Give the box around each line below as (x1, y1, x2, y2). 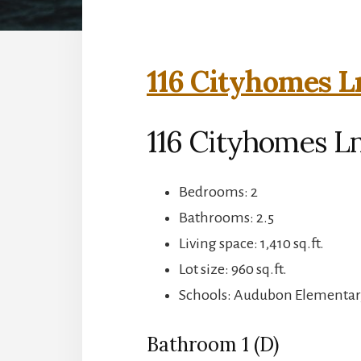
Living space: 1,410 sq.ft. (179, 234, 324, 251)
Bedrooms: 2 (179, 183, 258, 200)
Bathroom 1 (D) (147, 331, 279, 357)
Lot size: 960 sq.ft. (179, 260, 287, 277)
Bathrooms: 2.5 (179, 209, 274, 226)
